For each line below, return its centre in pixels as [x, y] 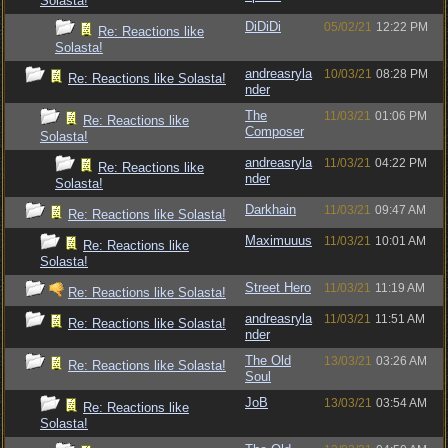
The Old [268, 360]
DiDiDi [263, 26]
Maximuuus [278, 240]
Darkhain [270, 209]
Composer [274, 131]
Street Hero [278, 287]
